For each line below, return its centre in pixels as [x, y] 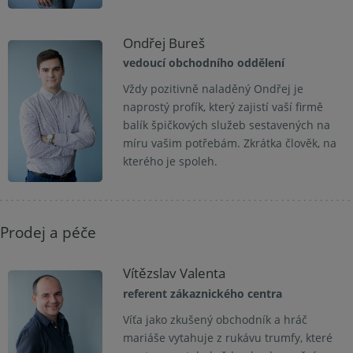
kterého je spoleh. [170, 162]
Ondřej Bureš [163, 43]
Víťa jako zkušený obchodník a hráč [215, 319]
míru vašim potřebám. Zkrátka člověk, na [229, 143]
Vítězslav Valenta [174, 273]
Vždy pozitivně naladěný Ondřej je [213, 89]
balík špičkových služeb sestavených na [226, 125]
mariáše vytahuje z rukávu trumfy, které [227, 337]
